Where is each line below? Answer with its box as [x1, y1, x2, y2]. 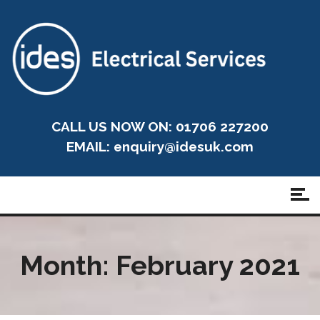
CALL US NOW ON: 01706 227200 [51, 119, 269, 134]
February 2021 [116, 249, 300, 281]
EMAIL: [66, 139, 114, 154]
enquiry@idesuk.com [114, 139, 254, 154]
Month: [20, 249, 116, 281]
